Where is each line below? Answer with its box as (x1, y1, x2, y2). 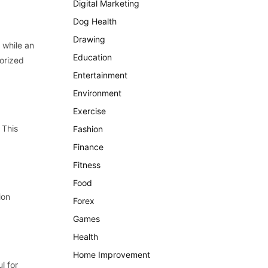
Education (73, 52, 112, 62)
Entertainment (73, 70, 127, 80)
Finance (73, 142, 103, 152)
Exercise (73, 106, 106, 116)
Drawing (73, 34, 105, 44)
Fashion (73, 124, 103, 134)
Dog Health (73, 16, 117, 26)
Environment (73, 88, 121, 98)
